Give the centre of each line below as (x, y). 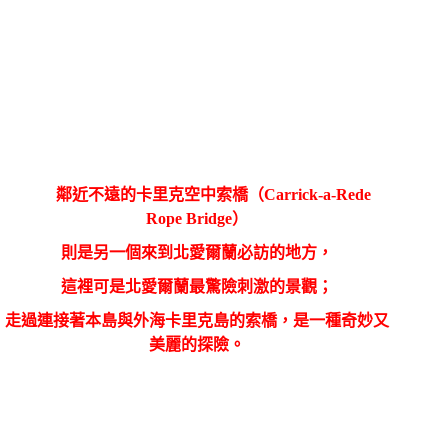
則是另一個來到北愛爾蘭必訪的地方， (197, 252)
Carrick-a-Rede (317, 194)
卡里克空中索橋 (191, 194)
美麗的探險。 (197, 344)
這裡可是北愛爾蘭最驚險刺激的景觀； (197, 286)
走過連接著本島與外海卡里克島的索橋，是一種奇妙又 (197, 320)
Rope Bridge (189, 218)
